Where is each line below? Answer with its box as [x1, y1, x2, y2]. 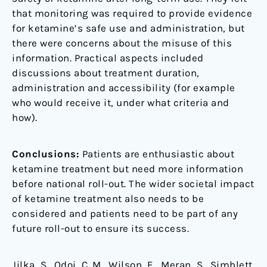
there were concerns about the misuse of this [12, 37, 232, 49]
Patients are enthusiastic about [79, 148, 234, 160]
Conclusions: [12, 148, 79, 160]
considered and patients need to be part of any [12, 207, 238, 220]
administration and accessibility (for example [12, 82, 235, 94]
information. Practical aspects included [12, 52, 204, 64]
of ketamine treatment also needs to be [12, 193, 204, 205]
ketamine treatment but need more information [12, 163, 243, 175]
